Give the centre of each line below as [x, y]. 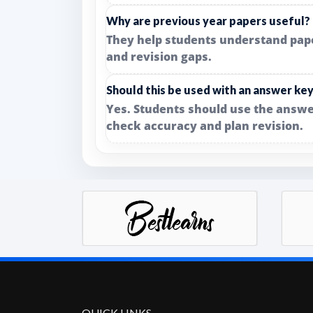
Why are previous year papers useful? [208, 21]
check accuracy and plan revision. [205, 126]
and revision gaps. [159, 57]
